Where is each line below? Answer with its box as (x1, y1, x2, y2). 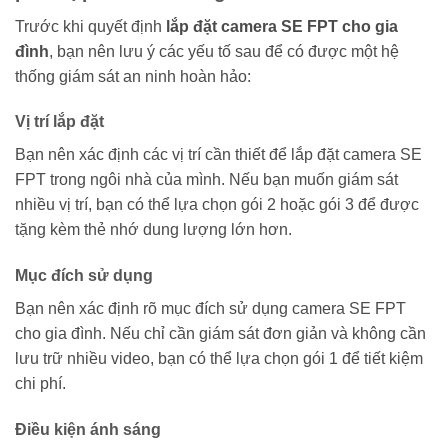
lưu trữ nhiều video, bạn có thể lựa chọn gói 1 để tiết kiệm (15, 350, 423, 368)
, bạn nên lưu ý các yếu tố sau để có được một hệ (49, 42, 399, 60)
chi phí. (15, 375, 66, 393)
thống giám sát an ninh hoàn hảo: (15, 67, 251, 85)
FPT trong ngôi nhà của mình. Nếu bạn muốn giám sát (15, 171, 398, 189)
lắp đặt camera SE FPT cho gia (166, 17, 398, 35)
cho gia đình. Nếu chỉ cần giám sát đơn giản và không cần (15, 325, 426, 343)
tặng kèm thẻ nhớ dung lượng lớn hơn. (15, 221, 292, 239)
